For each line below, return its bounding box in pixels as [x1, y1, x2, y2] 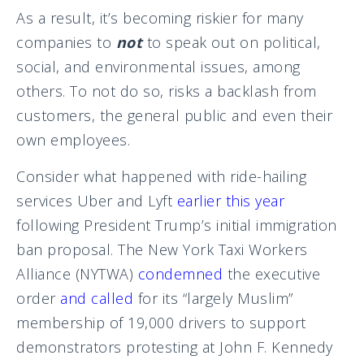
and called [60, 288, 133, 308]
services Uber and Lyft [16, 190, 177, 210]
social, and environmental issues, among [16, 56, 301, 76]
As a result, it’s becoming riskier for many [16, 7, 304, 28]
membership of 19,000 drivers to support [16, 312, 306, 332]
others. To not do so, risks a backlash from [16, 80, 317, 101]
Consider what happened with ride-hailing [16, 166, 306, 186]
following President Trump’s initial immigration [16, 214, 337, 235]
